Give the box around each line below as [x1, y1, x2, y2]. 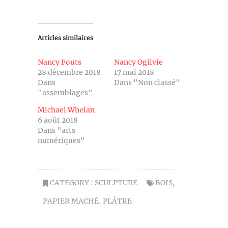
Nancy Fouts [38, 58, 81, 67]
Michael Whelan [38, 105, 95, 115]
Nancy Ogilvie [114, 58, 163, 67]
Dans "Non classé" [114, 78, 180, 87]
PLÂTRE [103, 196, 132, 206]
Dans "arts [38, 126, 75, 135]
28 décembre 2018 [38, 68, 101, 77]
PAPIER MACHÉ [43, 196, 99, 206]
